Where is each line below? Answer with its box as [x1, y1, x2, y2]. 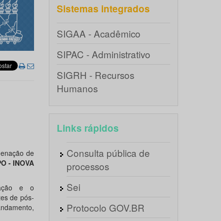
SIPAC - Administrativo [56, 47, 150, 61]
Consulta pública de [66, 146, 150, 159]
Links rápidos [56, 121, 119, 135]
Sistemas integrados [56, 2, 150, 15]
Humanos [56, 81, 98, 95]
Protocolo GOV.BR [66, 201, 145, 214]
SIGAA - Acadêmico [56, 27, 141, 40]
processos [66, 159, 109, 173]
